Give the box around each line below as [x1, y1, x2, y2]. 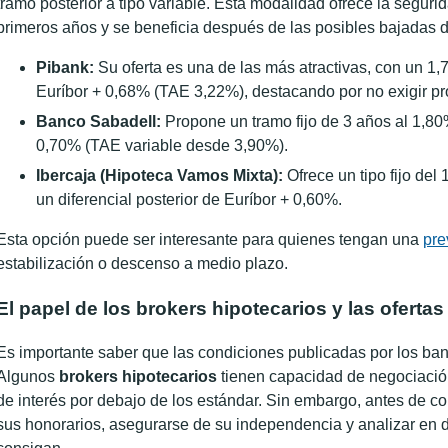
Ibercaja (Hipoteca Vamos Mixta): [36, 167, 283, 184]
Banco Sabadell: [36, 113, 161, 130]
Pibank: [36, 59, 94, 76]
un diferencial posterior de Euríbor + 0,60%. [36, 191, 342, 208]
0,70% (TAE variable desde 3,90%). [36, 137, 288, 154]
